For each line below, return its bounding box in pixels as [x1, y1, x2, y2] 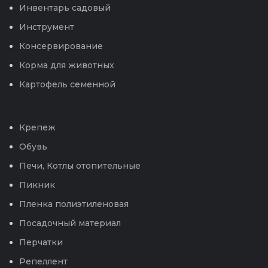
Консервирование [19, 41, 103, 52]
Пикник [19, 179, 55, 191]
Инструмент [19, 22, 74, 33]
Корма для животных [19, 60, 114, 71]
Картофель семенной [19, 79, 115, 90]
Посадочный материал [19, 218, 121, 229]
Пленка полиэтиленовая [19, 199, 129, 210]
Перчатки [19, 237, 63, 248]
